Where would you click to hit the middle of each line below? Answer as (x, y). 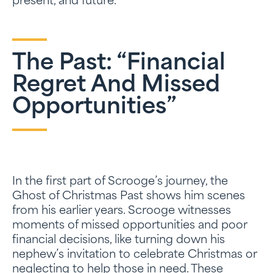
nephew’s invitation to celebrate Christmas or (134, 255)
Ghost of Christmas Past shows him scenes (129, 197)
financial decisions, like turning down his (119, 240)
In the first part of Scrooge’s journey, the (120, 182)
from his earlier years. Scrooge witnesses (122, 211)
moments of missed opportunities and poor (129, 226)
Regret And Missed (116, 86)
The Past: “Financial (119, 64)
